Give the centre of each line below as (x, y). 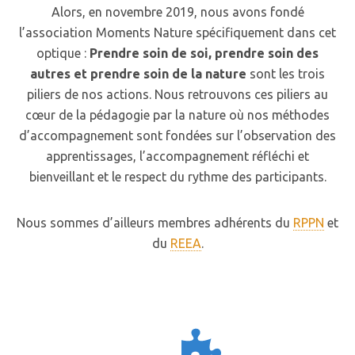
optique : (63, 53)
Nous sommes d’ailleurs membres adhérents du (155, 223)
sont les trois (286, 74)
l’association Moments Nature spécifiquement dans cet (177, 32)
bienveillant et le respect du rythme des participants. (177, 177)
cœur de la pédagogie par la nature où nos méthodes (177, 115)
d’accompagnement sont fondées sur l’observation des (177, 136)
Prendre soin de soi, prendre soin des (204, 53)
